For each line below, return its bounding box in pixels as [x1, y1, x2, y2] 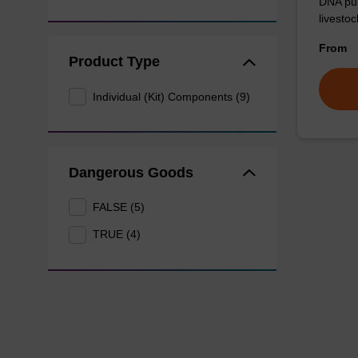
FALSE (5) [93, 200, 145, 213]
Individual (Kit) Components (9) [93, 89, 251, 103]
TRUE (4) [93, 228, 141, 241]
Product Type [68, 54, 160, 70]
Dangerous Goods [68, 164, 193, 181]
